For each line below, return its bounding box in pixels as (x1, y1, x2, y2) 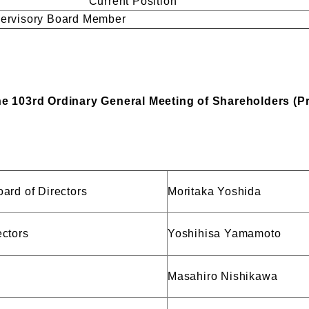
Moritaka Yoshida (168, 186, 261, 197)
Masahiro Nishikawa (168, 270, 278, 282)
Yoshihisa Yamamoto (168, 228, 281, 239)
